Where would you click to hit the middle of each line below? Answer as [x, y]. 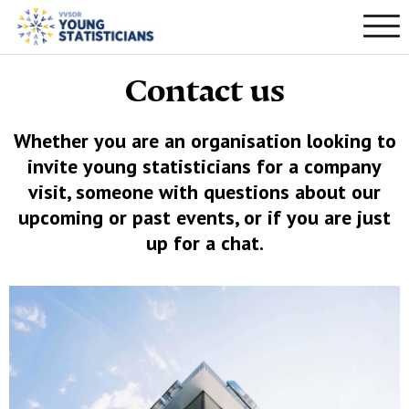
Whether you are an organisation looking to [204, 141]
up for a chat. [204, 243]
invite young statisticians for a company [204, 166]
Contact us [204, 91]
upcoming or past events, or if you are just [204, 217]
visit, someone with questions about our [204, 192]
